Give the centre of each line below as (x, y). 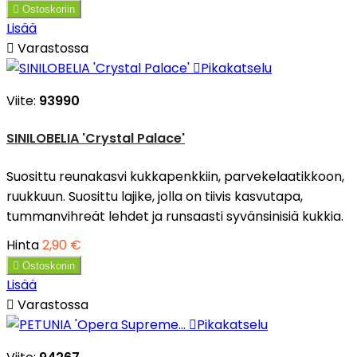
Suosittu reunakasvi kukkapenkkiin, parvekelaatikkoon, (175, 176)
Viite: (23, 101)
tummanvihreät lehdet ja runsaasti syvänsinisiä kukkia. (175, 216)
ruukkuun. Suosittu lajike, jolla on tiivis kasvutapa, (155, 196)
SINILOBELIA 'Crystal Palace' (96, 138)
